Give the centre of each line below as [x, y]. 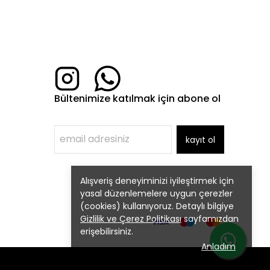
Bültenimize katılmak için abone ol [137, 99]
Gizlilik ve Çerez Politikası [131, 219]
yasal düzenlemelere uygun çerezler [156, 193]
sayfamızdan [210, 219]
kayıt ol [200, 140]
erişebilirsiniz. [107, 231]
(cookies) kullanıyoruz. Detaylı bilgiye [157, 206]
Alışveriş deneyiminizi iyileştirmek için [157, 181]
